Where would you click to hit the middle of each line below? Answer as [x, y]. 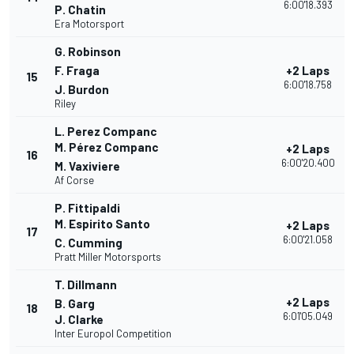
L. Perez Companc [105, 132]
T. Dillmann [86, 285]
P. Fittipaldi [87, 208]
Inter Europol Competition [113, 334]
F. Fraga [77, 71]
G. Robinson [88, 52]
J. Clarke [79, 320]
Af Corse [74, 181]
